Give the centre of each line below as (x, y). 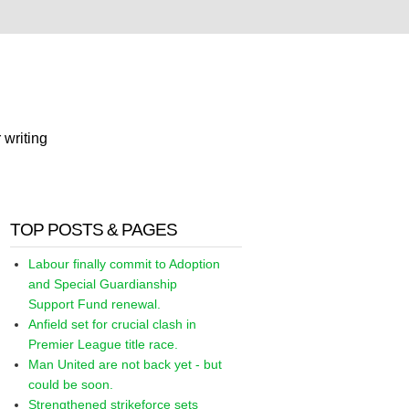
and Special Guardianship (103, 284)
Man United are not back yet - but (126, 364)
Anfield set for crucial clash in (113, 324)
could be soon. (71, 384)
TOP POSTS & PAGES (94, 230)
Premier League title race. (104, 344)
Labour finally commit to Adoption (125, 264)
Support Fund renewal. (95, 304)
